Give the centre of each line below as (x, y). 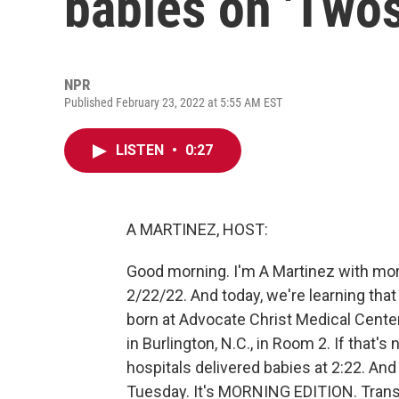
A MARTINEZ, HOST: (197, 229)
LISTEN (142, 150)
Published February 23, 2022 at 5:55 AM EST (173, 102)
